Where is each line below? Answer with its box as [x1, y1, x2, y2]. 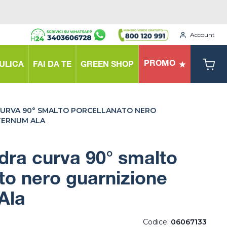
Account [190, 30, 215, 39]
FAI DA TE [33, 61, 71, 69]
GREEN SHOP [81, 61, 134, 69]
